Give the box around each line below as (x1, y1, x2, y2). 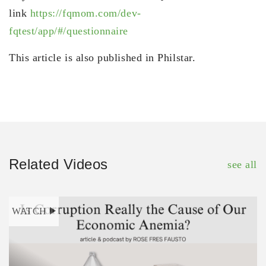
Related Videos (9, 156, 108, 172)
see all (227, 158, 257, 170)
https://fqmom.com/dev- (30, 7, 141, 19)
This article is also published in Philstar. (9, 51, 196, 64)
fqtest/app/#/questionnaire (9, 24, 129, 37)
